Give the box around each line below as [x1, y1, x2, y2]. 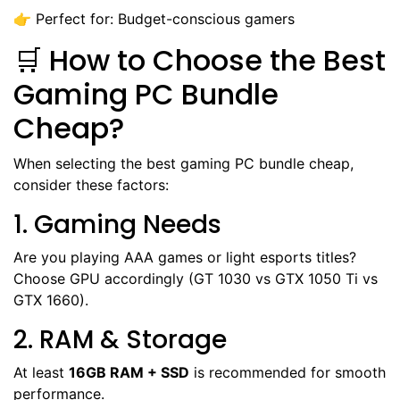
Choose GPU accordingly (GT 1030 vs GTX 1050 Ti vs [13, 269, 378, 287]
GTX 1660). [13, 290, 88, 309]
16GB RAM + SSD [69, 362, 189, 381]
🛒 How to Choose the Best [13, 39, 386, 80]
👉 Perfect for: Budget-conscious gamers [13, 9, 295, 28]
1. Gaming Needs [13, 206, 221, 242]
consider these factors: [13, 175, 169, 194]
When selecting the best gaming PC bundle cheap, [13, 154, 354, 172]
